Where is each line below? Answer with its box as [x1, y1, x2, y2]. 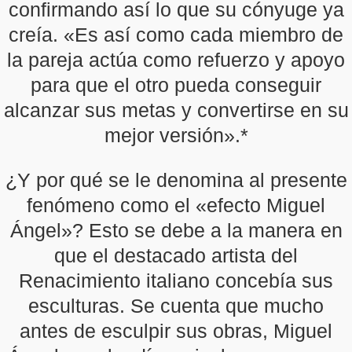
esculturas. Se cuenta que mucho [28, 295, 324, 317]
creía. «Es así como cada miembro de [9, 24, 343, 46]
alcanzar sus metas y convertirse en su [3, 99, 349, 121]
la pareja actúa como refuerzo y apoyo [7, 49, 345, 71]
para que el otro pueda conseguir [31, 74, 321, 96]
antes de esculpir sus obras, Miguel [20, 320, 332, 342]
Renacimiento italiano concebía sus [19, 269, 333, 291]
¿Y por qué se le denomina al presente [5, 169, 347, 191]
